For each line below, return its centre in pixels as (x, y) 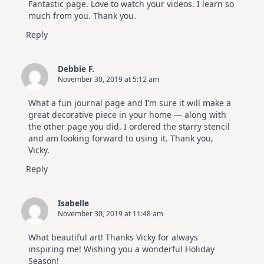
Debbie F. (76, 68)
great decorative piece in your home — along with (127, 114)
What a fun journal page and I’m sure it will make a (130, 103)
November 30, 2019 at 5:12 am (108, 79)
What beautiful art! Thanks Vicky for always (113, 237)
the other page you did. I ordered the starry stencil (129, 126)
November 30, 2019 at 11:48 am (110, 213)
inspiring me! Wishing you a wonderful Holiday (121, 249)
